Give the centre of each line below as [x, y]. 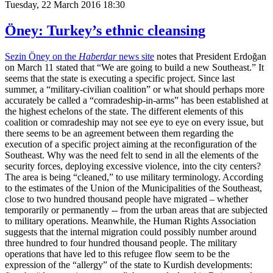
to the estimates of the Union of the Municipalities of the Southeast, [133, 188]
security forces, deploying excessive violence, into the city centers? [133, 166]
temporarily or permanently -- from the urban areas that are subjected [136, 210]
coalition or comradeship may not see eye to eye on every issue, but [134, 122]
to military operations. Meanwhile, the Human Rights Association [130, 221]
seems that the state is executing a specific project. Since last [120, 79]
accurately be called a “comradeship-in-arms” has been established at [136, 101]
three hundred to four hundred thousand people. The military [121, 243]
